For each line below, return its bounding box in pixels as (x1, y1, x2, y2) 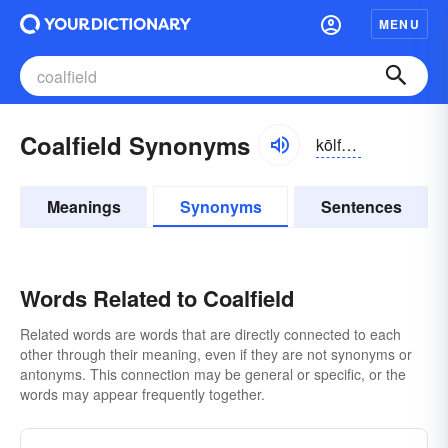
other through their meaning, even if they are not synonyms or (20, 344, 412, 364)
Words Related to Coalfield (20, 282, 294, 314)
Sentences (320, 195, 402, 218)
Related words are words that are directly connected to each (20, 324, 401, 344)
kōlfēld (341, 132, 357, 156)
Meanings (46, 195, 121, 218)
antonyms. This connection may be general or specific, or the (20, 364, 406, 384)
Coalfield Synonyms (20, 128, 250, 162)
